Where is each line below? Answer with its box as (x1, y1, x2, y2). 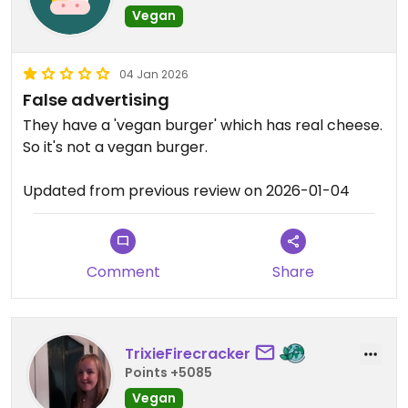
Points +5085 (125, 362, 212, 382)
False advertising (23, 88, 169, 111)
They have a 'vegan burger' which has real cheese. (23, 115, 382, 136)
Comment (86, 261, 160, 282)
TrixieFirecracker (125, 342, 250, 364)
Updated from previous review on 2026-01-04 (23, 180, 350, 201)
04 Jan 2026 (119, 66, 189, 82)
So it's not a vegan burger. (23, 137, 208, 158)
